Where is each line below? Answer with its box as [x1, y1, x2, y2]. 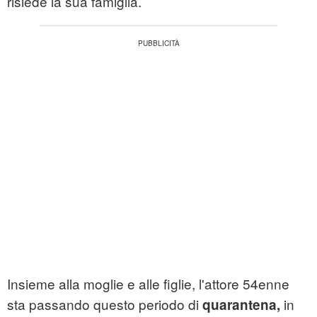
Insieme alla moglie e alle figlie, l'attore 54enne [7, 274, 289, 294]
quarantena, [202, 295, 280, 315]
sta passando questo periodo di [7, 294, 202, 314]
